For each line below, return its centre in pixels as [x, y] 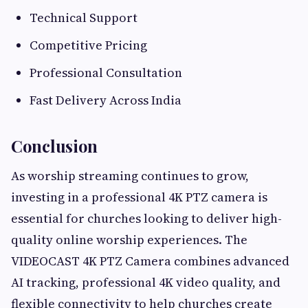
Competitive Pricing [88, 45]
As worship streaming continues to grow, [130, 175]
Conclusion [54, 145]
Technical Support [84, 17]
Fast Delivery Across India [106, 100]
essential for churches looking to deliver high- [146, 218]
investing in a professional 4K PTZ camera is [139, 197]
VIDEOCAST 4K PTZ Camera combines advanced [150, 261]
